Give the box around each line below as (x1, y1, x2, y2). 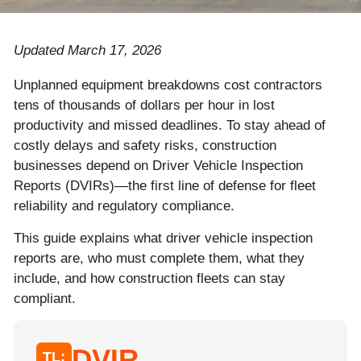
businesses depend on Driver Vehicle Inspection (14, 158, 303, 174)
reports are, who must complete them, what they (14, 250, 305, 266)
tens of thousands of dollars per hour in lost (14, 98, 275, 114)
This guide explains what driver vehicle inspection (14, 230, 313, 246)
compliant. (14, 290, 76, 306)
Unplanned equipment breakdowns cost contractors (14, 77, 322, 93)
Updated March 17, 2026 (14, 43, 161, 59)
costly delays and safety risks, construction (14, 138, 276, 154)
